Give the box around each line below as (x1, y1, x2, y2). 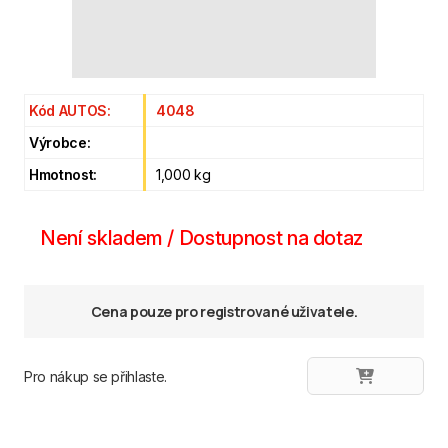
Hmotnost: (29, 166, 97, 183)
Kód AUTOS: (29, 102, 111, 119)
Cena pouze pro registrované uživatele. (90, 302, 358, 321)
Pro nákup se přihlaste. (24, 367, 167, 385)
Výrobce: (29, 134, 91, 151)
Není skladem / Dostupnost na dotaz (40, 226, 364, 250)
